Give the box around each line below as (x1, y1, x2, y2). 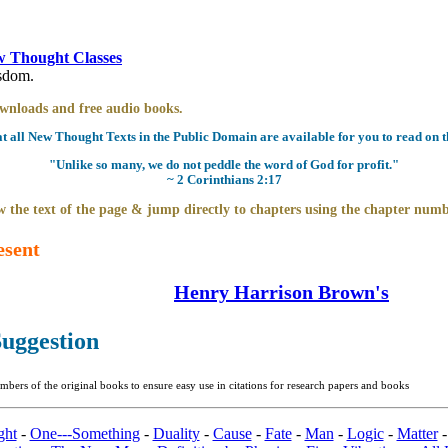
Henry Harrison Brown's (174, 280, 389, 303)
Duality (152, 424, 200, 442)
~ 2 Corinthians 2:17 (166, 173, 282, 188)
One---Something (29, 424, 140, 442)
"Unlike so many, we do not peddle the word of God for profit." (49, 158, 399, 173)
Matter (396, 424, 438, 442)
